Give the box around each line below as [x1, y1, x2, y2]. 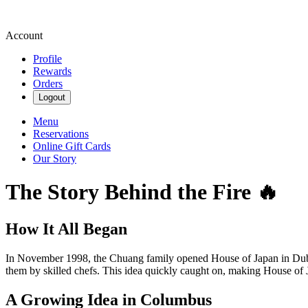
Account [5, 30, 43, 41]
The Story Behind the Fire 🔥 [5, 179, 278, 205]
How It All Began [5, 219, 127, 238]
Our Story [33, 153, 76, 164]
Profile [33, 53, 62, 65]
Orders [33, 78, 63, 89]
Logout [38, 92, 65, 102]
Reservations [33, 128, 89, 140]
